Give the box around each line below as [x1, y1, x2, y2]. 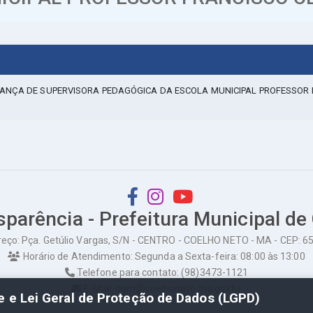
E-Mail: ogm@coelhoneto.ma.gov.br [81, 283, 242, 294]
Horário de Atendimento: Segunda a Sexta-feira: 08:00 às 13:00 [20, 251, 305, 262]
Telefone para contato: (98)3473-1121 [74, 267, 249, 278]
